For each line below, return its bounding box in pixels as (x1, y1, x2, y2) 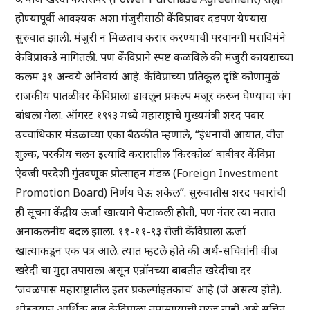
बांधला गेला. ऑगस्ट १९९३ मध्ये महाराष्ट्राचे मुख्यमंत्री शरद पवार (15, 107, 265, 123)
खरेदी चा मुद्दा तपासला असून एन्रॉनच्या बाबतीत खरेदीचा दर (15, 262, 252, 278)
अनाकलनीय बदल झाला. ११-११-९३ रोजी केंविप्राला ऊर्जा (15, 224, 246, 239)
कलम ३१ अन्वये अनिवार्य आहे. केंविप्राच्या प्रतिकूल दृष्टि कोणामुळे (15, 69, 280, 84)
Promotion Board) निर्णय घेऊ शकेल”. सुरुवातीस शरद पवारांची (15, 185, 286, 201)
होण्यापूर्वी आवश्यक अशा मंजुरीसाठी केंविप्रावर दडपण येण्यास (15, 10, 268, 26)
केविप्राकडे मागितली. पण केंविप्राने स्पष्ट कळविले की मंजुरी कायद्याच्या (15, 49, 294, 65)
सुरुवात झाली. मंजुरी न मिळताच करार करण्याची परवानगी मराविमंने (15, 30, 286, 46)
